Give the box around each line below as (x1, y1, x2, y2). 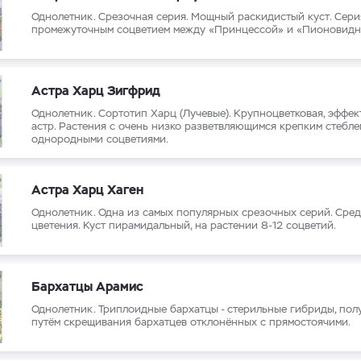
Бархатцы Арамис (31, 278, 143, 295)
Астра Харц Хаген (31, 181, 143, 198)
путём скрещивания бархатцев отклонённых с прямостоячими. (31, 315, 351, 329)
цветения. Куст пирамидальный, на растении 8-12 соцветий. (31, 218, 336, 232)
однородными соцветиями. (31, 132, 168, 146)
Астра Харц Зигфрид (31, 82, 160, 99)
